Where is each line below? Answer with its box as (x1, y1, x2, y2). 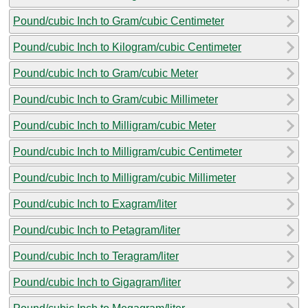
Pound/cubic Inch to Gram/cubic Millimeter (13, 93, 218, 105)
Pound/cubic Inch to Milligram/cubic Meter (13, 119, 216, 131)
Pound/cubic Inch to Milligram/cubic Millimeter (13, 171, 236, 184)
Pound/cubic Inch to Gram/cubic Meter (13, 67, 198, 79)
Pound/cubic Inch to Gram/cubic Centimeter (13, 14, 224, 27)
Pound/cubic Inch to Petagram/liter (13, 223, 180, 236)
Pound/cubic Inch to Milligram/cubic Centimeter (13, 145, 242, 157)
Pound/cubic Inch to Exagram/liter (13, 197, 177, 210)
